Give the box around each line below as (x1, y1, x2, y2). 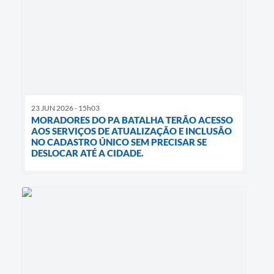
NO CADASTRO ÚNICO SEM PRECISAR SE (31, 136, 207, 148)
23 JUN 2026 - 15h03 (31, 103, 100, 113)
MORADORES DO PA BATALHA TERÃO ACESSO (31, 114, 233, 126)
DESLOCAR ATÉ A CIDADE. (31, 147, 144, 159)
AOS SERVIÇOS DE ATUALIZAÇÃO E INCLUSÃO (31, 125, 232, 137)
